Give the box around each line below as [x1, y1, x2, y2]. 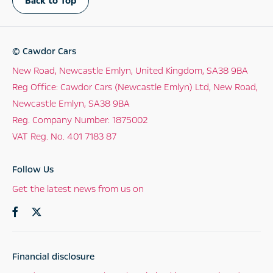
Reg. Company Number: [12, 113, 110, 126]
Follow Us [12, 163, 54, 175]
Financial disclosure [12, 250, 94, 263]
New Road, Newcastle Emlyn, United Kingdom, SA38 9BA [12, 64, 248, 77]
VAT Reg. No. [12, 130, 65, 143]
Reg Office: [12, 80, 58, 93]
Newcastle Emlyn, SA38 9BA [12, 97, 130, 110]
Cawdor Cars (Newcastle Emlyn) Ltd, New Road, [58, 80, 258, 93]
